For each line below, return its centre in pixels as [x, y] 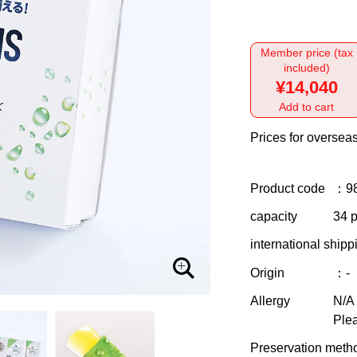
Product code [288, 188]
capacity [274, 217]
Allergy [270, 300]
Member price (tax [306, 53]
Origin [267, 273]
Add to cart [306, 107]
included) [306, 68]
